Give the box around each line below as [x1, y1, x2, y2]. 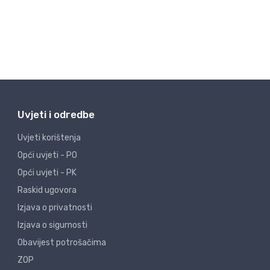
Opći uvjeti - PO [17, 150, 77, 160]
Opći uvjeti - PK [17, 168, 77, 178]
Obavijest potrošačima [17, 237, 106, 248]
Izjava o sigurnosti [17, 220, 87, 230]
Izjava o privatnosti [17, 202, 92, 213]
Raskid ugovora [17, 185, 77, 195]
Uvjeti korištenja [17, 133, 81, 143]
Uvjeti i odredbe [17, 108, 95, 121]
